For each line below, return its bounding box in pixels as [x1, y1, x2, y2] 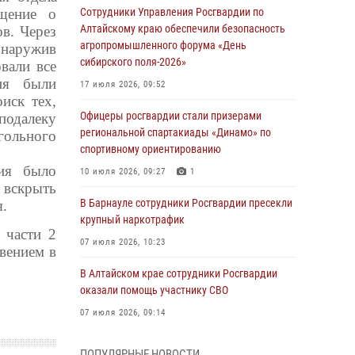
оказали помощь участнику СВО [80, 284, 228, 296]
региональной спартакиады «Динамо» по [80, 126, 271, 139]
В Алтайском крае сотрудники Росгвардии [80, 267, 277, 280]
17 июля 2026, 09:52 [80, 79, 166, 90]
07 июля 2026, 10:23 [80, 237, 166, 247]
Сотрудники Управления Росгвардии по [80, 6, 264, 18]
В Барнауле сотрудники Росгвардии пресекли [80, 197, 292, 209]
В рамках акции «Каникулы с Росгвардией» [80, 338, 281, 350]
